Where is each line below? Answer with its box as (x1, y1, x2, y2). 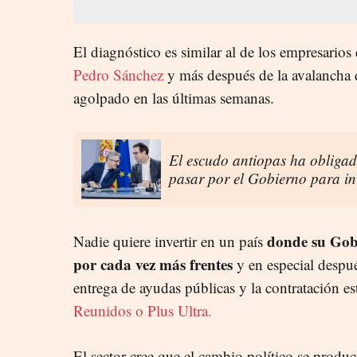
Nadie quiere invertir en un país (73, 230, 267, 251)
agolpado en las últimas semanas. (73, 87, 274, 108)
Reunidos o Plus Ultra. (73, 300, 212, 320)
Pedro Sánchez (73, 64, 163, 84)
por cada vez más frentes (73, 253, 233, 275)
